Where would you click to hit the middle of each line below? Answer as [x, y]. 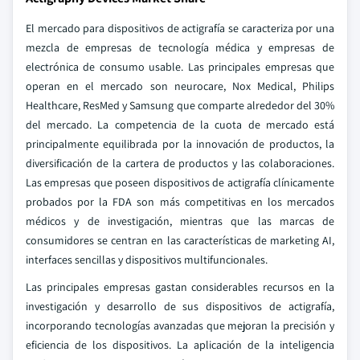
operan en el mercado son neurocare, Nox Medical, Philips [180, 86]
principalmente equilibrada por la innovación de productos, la [180, 144]
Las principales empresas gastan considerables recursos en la [180, 287]
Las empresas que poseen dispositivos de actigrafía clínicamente [180, 182]
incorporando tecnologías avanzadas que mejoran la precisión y [180, 325]
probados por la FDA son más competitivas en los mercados [180, 202]
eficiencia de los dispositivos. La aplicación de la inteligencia [180, 345]
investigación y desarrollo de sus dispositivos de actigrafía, [180, 306]
